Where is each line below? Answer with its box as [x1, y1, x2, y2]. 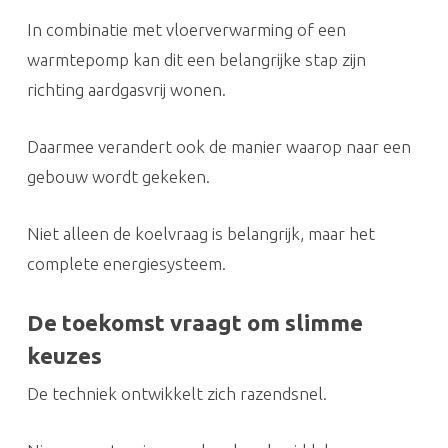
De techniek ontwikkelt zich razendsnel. [26, 383, 327, 403]
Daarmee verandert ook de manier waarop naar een [26, 136, 411, 156]
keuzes [26, 342, 102, 368]
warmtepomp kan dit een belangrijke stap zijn [26, 49, 366, 69]
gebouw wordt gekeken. [26, 166, 210, 186]
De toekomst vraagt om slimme [26, 309, 363, 335]
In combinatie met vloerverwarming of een [26, 19, 346, 39]
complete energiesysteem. [26, 253, 226, 273]
